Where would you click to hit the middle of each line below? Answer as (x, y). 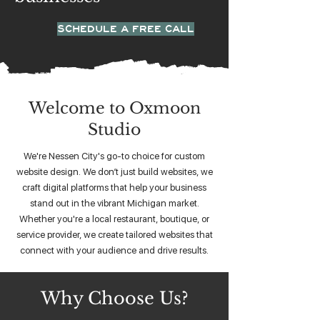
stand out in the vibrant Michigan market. (114, 203)
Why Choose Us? (114, 298)
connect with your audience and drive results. (114, 250)
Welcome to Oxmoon (114, 108)
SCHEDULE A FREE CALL (126, 29)
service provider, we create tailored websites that (114, 234)
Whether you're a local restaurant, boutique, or (114, 219)
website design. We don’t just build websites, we (114, 171)
